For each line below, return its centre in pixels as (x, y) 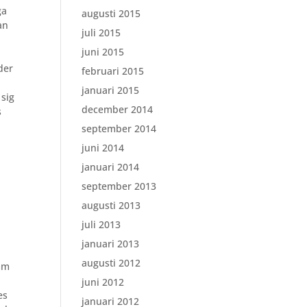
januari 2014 (111, 167)
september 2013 (119, 186)
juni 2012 (103, 282)
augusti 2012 (111, 263)
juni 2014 (103, 148)
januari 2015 (111, 90)
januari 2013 (111, 244)
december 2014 (118, 109)
